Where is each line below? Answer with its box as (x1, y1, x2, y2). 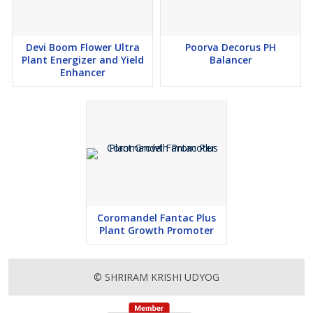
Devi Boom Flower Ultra (25, 41, 140, 54)
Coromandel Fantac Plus (97, 211, 216, 225)
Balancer (209, 53, 252, 67)
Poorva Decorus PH (185, 41, 276, 54)
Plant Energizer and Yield (21, 53, 144, 67)
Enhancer (59, 66, 105, 80)
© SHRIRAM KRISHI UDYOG (94, 270, 219, 284)
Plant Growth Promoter (99, 224, 214, 238)
